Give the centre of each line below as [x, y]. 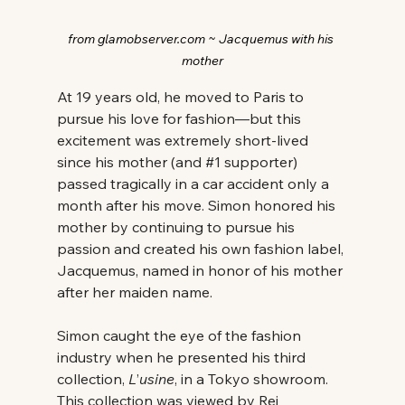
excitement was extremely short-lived [184, 140]
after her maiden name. [136, 292]
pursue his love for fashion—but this [180, 118]
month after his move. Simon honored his [198, 205]
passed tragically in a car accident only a [194, 183]
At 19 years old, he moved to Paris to [182, 96]
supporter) [260, 161]
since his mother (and [131, 161]
